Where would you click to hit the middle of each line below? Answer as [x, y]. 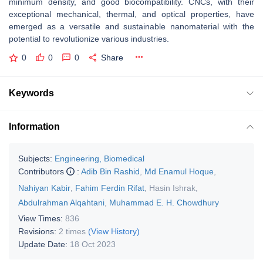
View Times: [42, 218]
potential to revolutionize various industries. [89, 39]
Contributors [42, 171]
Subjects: [35, 158]
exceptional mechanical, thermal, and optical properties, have [131, 14]
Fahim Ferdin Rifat [110, 188]
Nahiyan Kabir [44, 188]
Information [34, 126]
